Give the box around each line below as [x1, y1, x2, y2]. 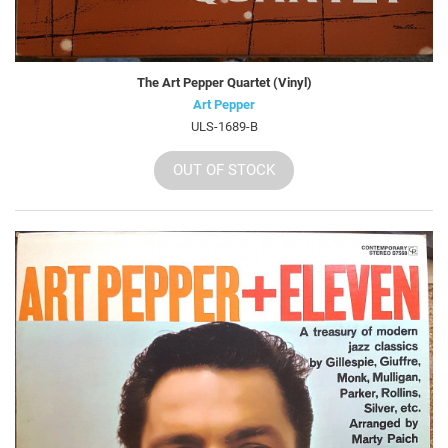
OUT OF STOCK [173, 161, 275, 180]
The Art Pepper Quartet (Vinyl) [136, 75, 312, 91]
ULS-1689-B [190, 119, 258, 135]
